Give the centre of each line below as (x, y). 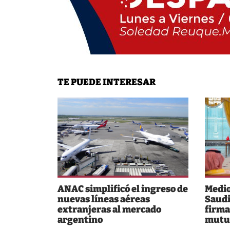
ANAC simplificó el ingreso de (123, 189)
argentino (80, 219)
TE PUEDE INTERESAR (107, 82)
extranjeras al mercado (109, 209)
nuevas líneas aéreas (104, 199)
